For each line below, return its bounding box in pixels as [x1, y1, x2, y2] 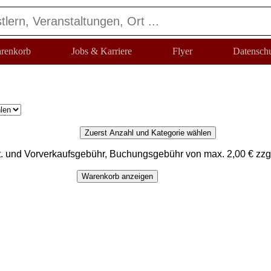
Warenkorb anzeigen [81, 172, 153, 181]
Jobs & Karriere [71, 46, 132, 56]
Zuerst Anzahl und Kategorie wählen [84, 128, 211, 137]
